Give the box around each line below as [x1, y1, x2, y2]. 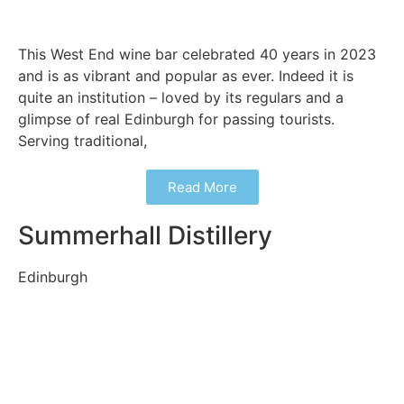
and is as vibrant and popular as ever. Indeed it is [18, 67, 353, 86]
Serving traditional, [18, 132, 147, 151]
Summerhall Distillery [18, 220, 272, 252]
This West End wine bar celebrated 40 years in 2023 [18, 45, 377, 64]
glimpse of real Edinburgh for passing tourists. [18, 110, 335, 129]
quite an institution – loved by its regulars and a [18, 88, 344, 107]
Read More [167, 179, 237, 197]
